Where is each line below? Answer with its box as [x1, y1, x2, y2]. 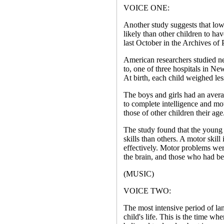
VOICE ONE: [123, 3, 169, 12]
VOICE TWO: [123, 186, 171, 195]
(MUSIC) [123, 169, 154, 178]
